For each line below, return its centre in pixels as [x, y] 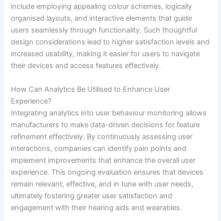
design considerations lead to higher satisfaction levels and [110, 42]
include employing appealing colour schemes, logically [102, 7]
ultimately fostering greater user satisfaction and [92, 196]
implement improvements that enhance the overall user [103, 160]
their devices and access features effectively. [86, 66]
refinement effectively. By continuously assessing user [102, 136]
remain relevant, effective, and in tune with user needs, [102, 184]
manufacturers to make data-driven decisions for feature [106, 125]
